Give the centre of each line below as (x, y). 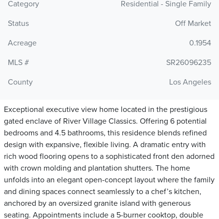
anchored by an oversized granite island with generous (97, 204)
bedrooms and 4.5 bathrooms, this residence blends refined (105, 133)
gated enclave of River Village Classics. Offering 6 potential (105, 121)
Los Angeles (190, 82)
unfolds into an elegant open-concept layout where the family (109, 180)
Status (18, 24)
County (20, 82)
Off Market (193, 24)
